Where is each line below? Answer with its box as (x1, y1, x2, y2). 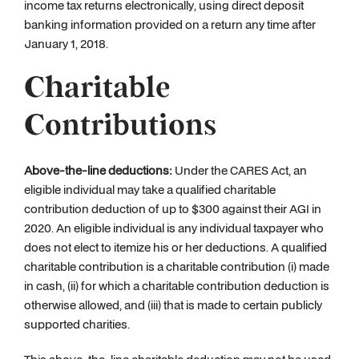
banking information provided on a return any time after (24, 16, 316, 33)
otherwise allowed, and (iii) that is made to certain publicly (24, 296, 322, 313)
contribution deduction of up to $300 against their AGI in (24, 200, 321, 217)
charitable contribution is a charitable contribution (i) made (24, 258, 329, 275)
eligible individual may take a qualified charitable (24, 181, 276, 198)
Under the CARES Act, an (172, 162, 307, 179)
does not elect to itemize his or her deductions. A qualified (24, 239, 327, 256)
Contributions (24, 107, 217, 145)
